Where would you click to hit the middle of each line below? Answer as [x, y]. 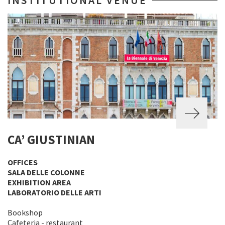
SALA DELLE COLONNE [46, 172]
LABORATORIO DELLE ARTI [54, 192]
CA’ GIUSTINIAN [51, 140]
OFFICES [23, 162]
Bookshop [25, 212]
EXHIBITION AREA [39, 182]
